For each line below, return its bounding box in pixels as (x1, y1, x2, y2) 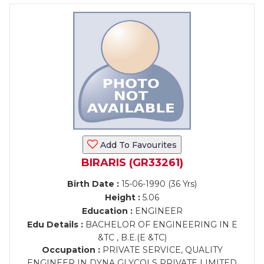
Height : (105, 192, 140, 203)
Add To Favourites (98, 140, 177, 150)
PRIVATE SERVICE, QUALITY (100, 245, 223, 255)
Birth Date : (67, 179, 119, 189)
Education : (81, 206, 133, 216)
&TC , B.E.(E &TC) (97, 232, 167, 243)
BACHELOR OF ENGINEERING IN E (82, 219, 237, 230)
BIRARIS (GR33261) (81, 156, 183, 169)
